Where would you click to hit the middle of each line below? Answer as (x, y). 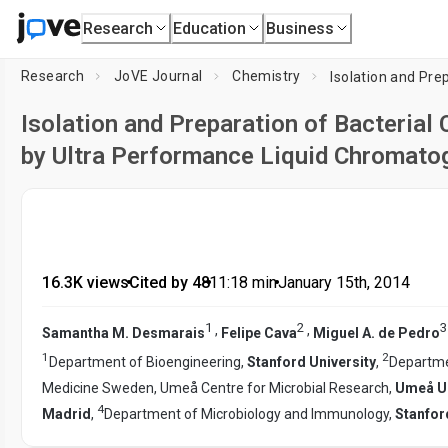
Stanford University (311, 362)
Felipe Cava (259, 332)
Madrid (66, 413)
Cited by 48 (169, 282)
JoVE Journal (158, 76)
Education (210, 28)
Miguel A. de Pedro (376, 332)
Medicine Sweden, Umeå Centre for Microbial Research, (218, 387)
